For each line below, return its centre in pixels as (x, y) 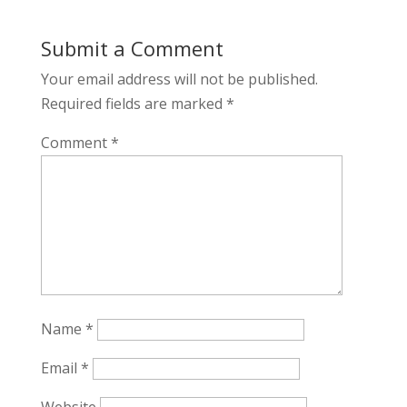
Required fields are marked (133, 104)
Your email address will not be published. (179, 79)
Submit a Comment (132, 48)
